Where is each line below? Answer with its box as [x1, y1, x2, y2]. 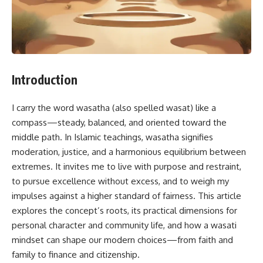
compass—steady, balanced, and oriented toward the [12, 117, 227, 129]
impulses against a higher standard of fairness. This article [12, 190, 241, 202]
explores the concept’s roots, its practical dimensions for [12, 205, 237, 217]
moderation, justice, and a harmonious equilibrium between [12, 146, 246, 158]
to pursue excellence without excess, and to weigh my [12, 176, 229, 187]
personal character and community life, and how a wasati [12, 220, 237, 231]
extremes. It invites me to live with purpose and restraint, [12, 161, 241, 173]
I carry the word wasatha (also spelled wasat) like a [12, 102, 216, 114]
